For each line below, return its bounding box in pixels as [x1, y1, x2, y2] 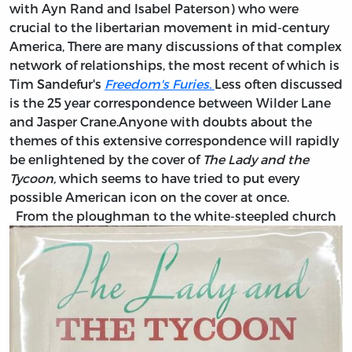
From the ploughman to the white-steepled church [16, 208, 336, 224]
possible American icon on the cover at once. [9, 189, 289, 205]
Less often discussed [214, 76, 343, 92]
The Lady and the [203, 152, 309, 167]
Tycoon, [9, 170, 59, 186]
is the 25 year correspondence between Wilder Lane [9, 95, 331, 111]
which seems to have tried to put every [59, 170, 300, 186]
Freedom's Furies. [104, 76, 214, 92]
